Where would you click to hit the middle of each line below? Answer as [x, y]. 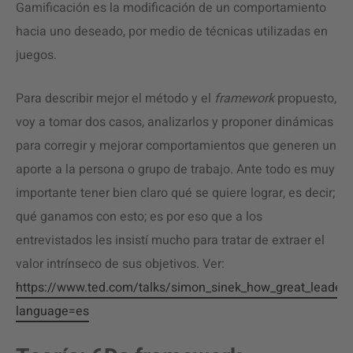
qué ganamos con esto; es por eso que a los [139, 217]
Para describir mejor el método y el [115, 98]
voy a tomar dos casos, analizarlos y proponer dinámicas [175, 122]
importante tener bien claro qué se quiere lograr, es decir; [175, 193]
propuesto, [307, 98]
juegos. [38, 55]
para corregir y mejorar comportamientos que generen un [176, 146]
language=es [52, 311]
